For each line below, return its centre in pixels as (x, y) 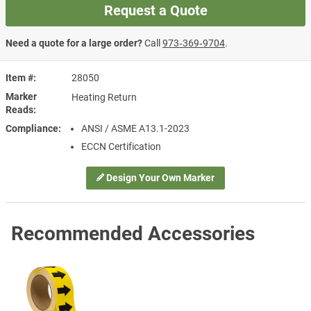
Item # (19, 77)
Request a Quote (155, 10)
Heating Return (104, 97)
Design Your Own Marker (161, 177)
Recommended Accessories (133, 234)
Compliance (32, 128)
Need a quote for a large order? (74, 43)
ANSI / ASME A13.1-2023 (136, 128)
